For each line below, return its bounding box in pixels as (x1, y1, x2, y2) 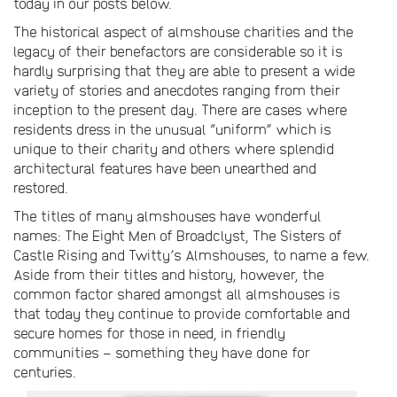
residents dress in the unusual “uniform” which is (13, 121, 331, 138)
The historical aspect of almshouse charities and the (13, 23, 354, 41)
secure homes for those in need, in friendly (13, 324, 285, 342)
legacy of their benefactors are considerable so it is (13, 43, 343, 60)
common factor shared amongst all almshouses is (13, 285, 340, 303)
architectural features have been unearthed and (13, 160, 316, 177)
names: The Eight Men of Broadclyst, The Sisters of (13, 227, 342, 245)
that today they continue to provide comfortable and (13, 305, 350, 323)
